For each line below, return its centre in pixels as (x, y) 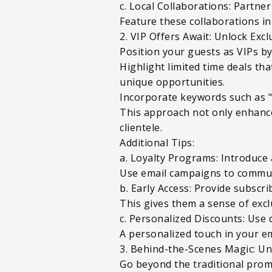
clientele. (141, 127)
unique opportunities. (174, 82)
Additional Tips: (157, 142)
